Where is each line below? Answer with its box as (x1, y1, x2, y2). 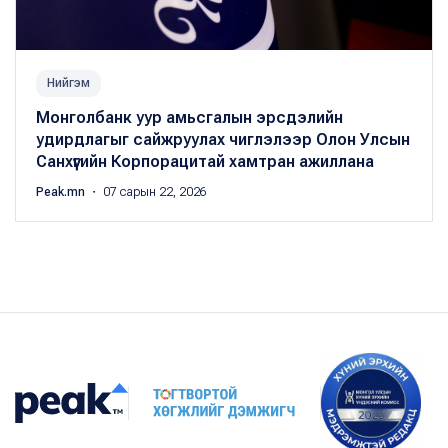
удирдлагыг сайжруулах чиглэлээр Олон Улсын (36, 129, 410, 149)
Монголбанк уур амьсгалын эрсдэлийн (36, 107, 343, 127)
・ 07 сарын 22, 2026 (88, 184, 207, 199)
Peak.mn (36, 184, 88, 199)
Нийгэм (47, 75, 90, 90)
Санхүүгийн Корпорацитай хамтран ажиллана (36, 151, 374, 171)
